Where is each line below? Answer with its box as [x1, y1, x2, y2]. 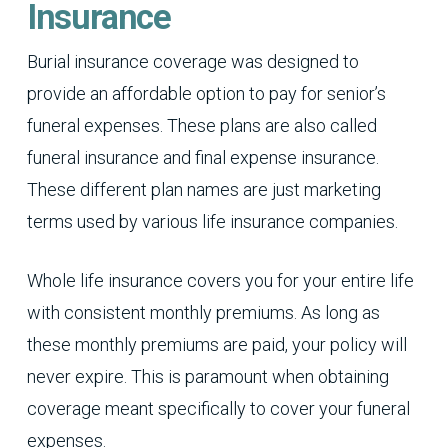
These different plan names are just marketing [26, 178, 381, 200]
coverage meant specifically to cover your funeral [26, 397, 410, 419]
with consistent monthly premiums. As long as [26, 301, 380, 323]
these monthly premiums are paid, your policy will [26, 333, 407, 355]
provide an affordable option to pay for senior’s [26, 82, 386, 104]
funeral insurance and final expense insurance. [26, 146, 379, 168]
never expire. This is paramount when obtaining [26, 365, 389, 387]
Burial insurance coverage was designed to [26, 50, 359, 72]
